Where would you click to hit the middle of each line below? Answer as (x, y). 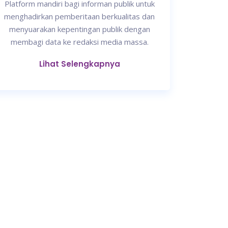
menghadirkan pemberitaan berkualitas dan (79, 17)
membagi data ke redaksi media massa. (79, 42)
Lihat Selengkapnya (79, 64)
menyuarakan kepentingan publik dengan (79, 29)
